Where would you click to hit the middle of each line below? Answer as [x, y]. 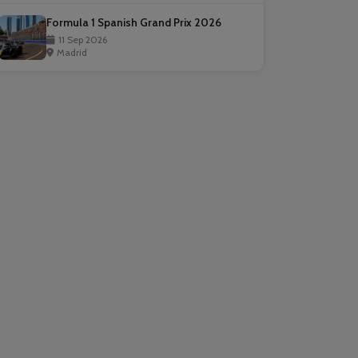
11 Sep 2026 [83, 40]
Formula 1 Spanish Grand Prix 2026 [134, 22]
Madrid [72, 52]
